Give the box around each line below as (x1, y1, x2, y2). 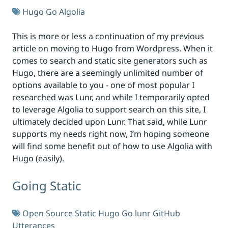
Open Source (22, 208, 73, 219)
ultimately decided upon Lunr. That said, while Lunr (12, 116, 207, 127)
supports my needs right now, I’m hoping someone (12, 128, 209, 139)
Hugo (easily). (12, 153, 64, 164)
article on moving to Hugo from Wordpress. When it (12, 43, 213, 54)
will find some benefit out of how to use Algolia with (12, 140, 212, 152)
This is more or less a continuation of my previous (12, 31, 204, 42)
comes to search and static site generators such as (12, 55, 208, 66)
